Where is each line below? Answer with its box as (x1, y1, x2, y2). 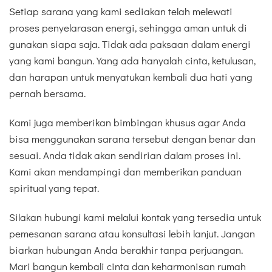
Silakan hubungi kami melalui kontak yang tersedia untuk (9, 210, 261, 225)
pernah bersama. (9, 86, 86, 100)
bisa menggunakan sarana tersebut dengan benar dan (9, 132, 256, 146)
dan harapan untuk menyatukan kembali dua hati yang (9, 69, 253, 84)
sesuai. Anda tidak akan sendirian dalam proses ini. (9, 148, 240, 163)
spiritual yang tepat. (9, 181, 99, 195)
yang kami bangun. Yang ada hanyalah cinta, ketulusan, (9, 53, 256, 67)
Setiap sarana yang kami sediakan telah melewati (9, 4, 233, 18)
